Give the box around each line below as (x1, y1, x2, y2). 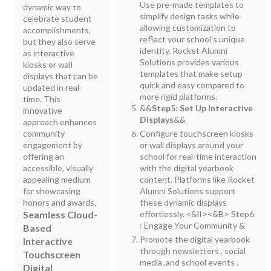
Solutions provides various (140, 56, 240, 67)
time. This (23, 93, 61, 104)
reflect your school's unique (140, 33, 246, 44)
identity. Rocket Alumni (140, 45, 228, 56)
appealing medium (23, 174, 91, 184)
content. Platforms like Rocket (140, 174, 255, 184)
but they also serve (23, 36, 96, 47)
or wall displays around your (140, 139, 244, 150)
